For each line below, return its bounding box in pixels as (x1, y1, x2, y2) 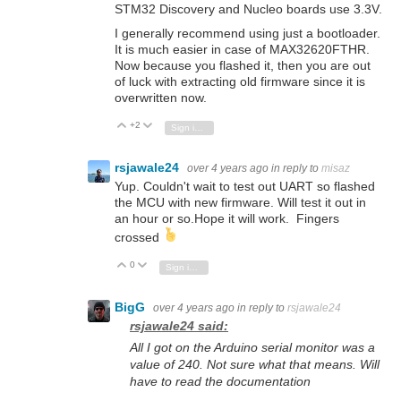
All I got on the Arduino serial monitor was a (130, 340, 375, 355)
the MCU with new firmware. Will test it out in (115, 195, 366, 210)
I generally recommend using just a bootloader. (115, 25, 380, 40)
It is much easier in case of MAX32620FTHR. (115, 41, 370, 56)
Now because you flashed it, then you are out (115, 57, 371, 73)
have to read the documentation (130, 374, 311, 389)
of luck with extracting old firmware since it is (115, 73, 365, 89)
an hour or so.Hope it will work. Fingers (115, 211, 339, 226)
